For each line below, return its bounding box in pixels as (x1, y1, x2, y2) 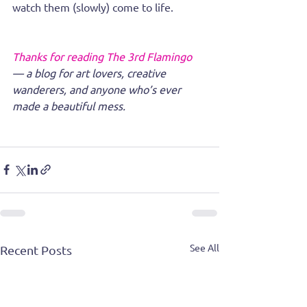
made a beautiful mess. (12, 98, 125, 112)
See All (190, 241, 219, 254)
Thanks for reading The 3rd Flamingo (12, 49, 195, 63)
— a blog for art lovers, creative (12, 65, 169, 79)
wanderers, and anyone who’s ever (12, 82, 184, 96)
